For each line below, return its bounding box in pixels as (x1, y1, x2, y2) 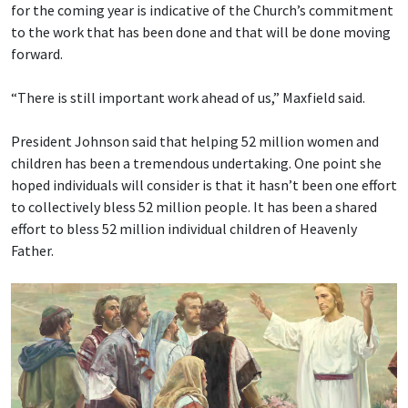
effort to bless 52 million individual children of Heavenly (11, 219, 357, 239)
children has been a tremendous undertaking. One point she (11, 154, 382, 173)
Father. (11, 241, 54, 260)
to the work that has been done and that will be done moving (11, 23, 391, 42)
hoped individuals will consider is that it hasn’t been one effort (11, 176, 397, 195)
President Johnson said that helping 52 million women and (11, 132, 379, 151)
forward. (11, 45, 63, 64)
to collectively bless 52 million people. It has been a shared (11, 198, 377, 217)
